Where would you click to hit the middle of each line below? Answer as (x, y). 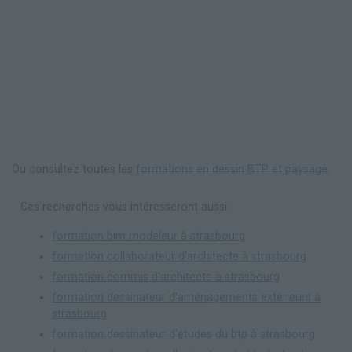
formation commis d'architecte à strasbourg (166, 277)
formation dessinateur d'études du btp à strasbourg (183, 334)
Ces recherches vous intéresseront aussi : (126, 207)
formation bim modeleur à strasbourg (148, 236)
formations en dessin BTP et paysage (232, 169)
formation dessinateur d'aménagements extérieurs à (186, 297)
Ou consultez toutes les (74, 169)
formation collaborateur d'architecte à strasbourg (179, 256)
